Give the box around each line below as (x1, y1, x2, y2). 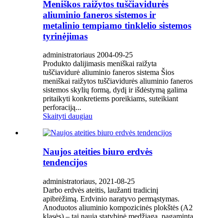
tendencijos (43, 157, 87, 167)
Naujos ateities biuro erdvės (43, 146, 152, 157)
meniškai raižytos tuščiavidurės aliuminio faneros (43, 77, 193, 86)
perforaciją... (43, 103, 81, 112)
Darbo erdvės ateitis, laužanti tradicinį (43, 185, 158, 194)
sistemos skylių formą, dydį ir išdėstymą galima (43, 86, 187, 94)
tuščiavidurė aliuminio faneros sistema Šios (43, 68, 174, 77)
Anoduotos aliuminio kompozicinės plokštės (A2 (43, 203, 193, 212)
